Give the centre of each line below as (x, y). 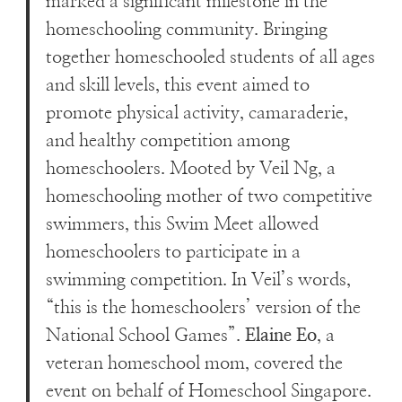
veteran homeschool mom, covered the (195, 363)
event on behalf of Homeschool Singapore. (209, 391)
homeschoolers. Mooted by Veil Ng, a (191, 168)
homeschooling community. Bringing (187, 29)
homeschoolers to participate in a (174, 252)
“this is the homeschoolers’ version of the (204, 307)
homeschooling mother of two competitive (210, 196)
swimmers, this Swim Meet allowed (183, 224)
